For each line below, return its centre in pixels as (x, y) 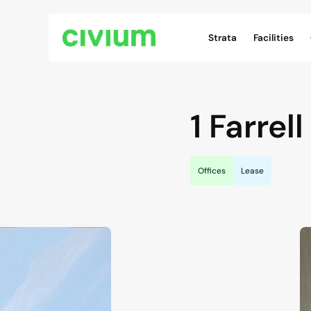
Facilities (274, 38)
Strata (222, 38)
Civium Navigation (242, 21)
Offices (212, 171)
